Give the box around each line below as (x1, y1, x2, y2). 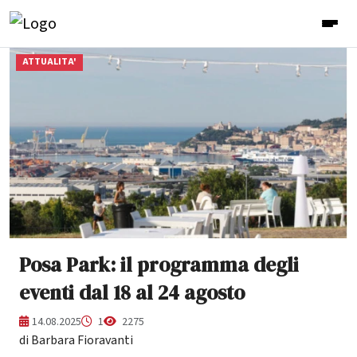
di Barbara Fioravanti (19, 331, 133, 349)
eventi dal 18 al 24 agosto (19, 278, 245, 306)
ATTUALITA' (22, 55, 76, 69)
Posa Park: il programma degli (19, 250, 299, 278)
